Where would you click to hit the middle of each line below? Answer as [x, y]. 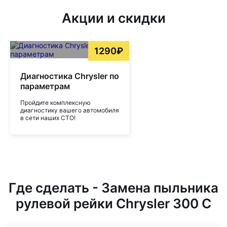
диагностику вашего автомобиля [70, 110]
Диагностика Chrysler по [70, 76]
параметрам [45, 86]
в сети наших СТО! [48, 118]
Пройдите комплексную [55, 103]
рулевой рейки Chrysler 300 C [113, 203]
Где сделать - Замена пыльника [113, 188]
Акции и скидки [113, 18]
